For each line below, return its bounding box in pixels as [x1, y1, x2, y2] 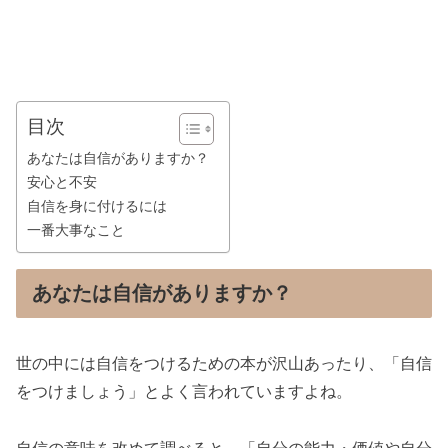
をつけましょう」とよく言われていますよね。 [16, 382, 352, 400]
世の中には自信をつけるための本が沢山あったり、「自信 [16, 354, 432, 372]
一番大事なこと [27, 221, 125, 238]
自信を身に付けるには [27, 197, 167, 214]
